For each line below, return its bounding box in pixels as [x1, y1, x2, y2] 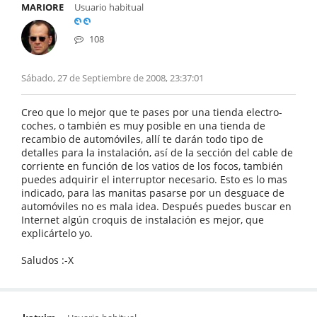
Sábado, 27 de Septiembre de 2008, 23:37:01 [21, 71, 204, 84]
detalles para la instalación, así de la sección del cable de [21, 146, 293, 159]
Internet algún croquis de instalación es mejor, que [21, 213, 264, 226]
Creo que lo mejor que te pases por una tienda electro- [21, 105, 282, 119]
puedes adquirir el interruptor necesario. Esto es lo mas [21, 173, 287, 186]
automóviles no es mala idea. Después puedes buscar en [21, 200, 292, 213]
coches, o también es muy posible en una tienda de [21, 119, 265, 132]
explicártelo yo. [21, 226, 93, 240]
